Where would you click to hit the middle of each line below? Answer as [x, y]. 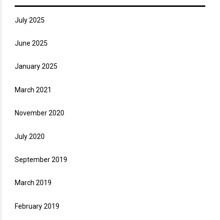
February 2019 [37, 206]
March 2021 [33, 90]
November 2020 [40, 113]
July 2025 [30, 20]
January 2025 [36, 67]
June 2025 [31, 43]
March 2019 [33, 183]
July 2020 [30, 136]
